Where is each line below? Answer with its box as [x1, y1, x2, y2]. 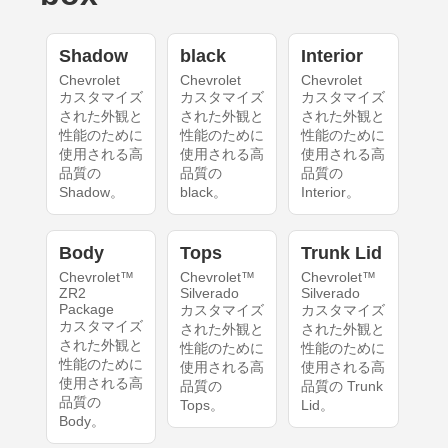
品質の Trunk [301, 377, 384, 394]
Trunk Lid [301, 242, 383, 263]
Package [58, 300, 114, 317]
